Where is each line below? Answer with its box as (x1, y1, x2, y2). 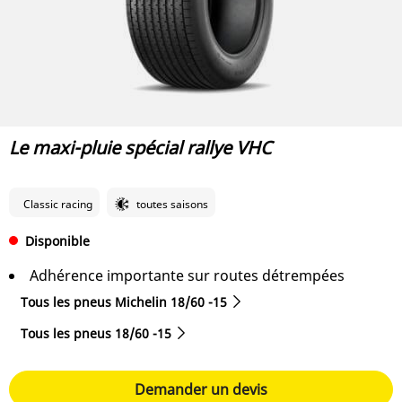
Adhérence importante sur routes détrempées (30, 265, 345, 285)
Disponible (25, 232, 90, 249)
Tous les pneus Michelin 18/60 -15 (21, 293, 227, 310)
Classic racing (23, 196, 92, 212)
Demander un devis (135, 379, 267, 399)
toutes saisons (136, 196, 208, 212)
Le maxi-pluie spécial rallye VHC (9, 135, 272, 160)
